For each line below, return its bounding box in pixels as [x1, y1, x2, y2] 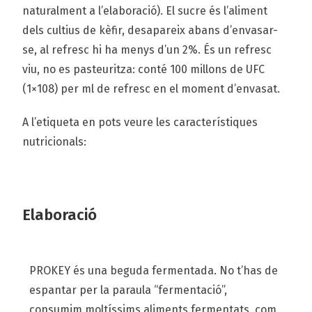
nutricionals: [22, 134, 87, 148]
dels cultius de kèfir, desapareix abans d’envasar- [22, 23, 279, 37]
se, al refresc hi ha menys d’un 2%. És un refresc [22, 42, 272, 56]
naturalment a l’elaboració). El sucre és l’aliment [22, 3, 268, 17]
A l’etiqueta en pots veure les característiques [22, 115, 258, 129]
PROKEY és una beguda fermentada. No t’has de [29, 263, 279, 277]
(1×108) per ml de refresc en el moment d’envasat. [22, 81, 281, 95]
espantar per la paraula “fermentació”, [29, 283, 228, 297]
